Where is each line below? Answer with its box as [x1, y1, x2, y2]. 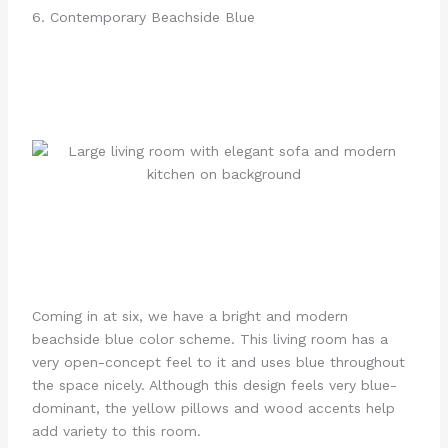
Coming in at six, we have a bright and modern [31, 307, 348, 324]
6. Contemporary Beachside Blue [31, 9, 255, 26]
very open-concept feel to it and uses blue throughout [31, 353, 405, 370]
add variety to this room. [31, 422, 201, 439]
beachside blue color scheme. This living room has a [31, 330, 388, 347]
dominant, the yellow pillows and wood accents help [31, 399, 395, 416]
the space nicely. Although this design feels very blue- [31, 376, 397, 393]
